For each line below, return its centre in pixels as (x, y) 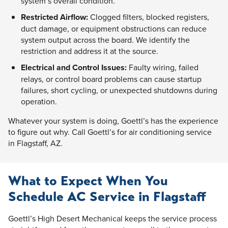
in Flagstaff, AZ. (35, 143)
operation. (39, 101)
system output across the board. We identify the (105, 39)
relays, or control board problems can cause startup (111, 79)
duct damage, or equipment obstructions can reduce (114, 28)
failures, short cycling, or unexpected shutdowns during (119, 90)
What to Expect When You (88, 181)
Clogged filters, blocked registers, (149, 17)
